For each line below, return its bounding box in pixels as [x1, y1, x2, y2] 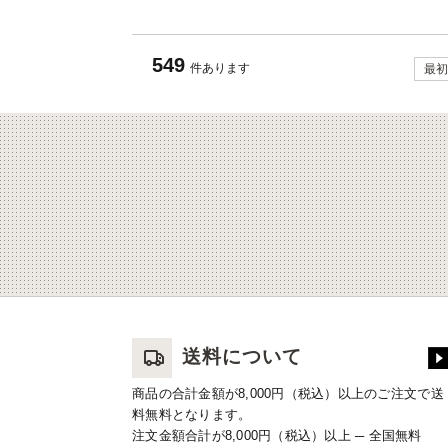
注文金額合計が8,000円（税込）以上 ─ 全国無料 [132, 428, 422, 444]
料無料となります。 [132, 407, 252, 423]
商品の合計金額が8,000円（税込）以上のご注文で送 [132, 386, 444, 402]
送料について [182, 346, 302, 368]
